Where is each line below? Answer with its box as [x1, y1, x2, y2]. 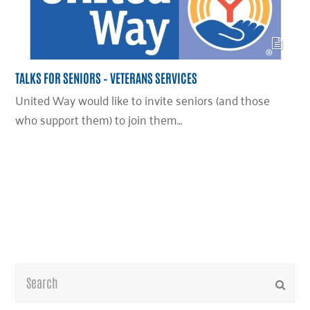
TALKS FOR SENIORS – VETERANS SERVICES [15, 69, 198, 86]
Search [15, 261, 52, 284]
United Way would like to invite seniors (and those [15, 88, 271, 111]
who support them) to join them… [15, 107, 183, 130]
